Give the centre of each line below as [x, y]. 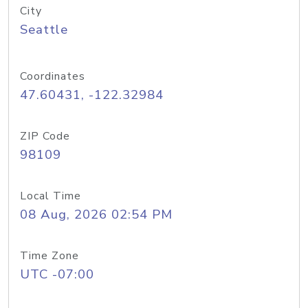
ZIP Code [45, 136]
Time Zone [49, 256]
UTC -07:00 [57, 274]
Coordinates [53, 76]
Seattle [44, 30]
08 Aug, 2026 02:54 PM [96, 214]
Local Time [51, 196]
